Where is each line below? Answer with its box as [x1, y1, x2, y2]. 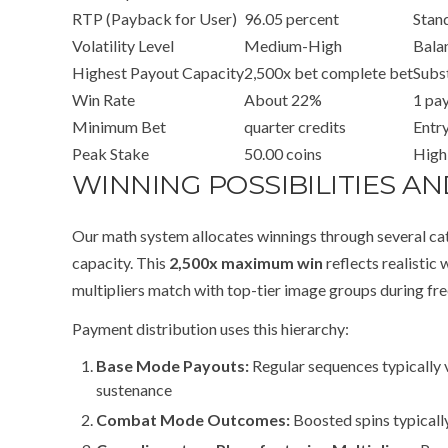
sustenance [96, 380, 172, 399]
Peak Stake [72, 144, 149, 163]
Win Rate [72, 90, 135, 109]
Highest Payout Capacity [72, 63, 244, 82]
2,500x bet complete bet [244, 63, 413, 82]
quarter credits [244, 117, 346, 136]
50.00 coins [244, 144, 322, 163]
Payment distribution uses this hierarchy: [72, 319, 349, 338]
